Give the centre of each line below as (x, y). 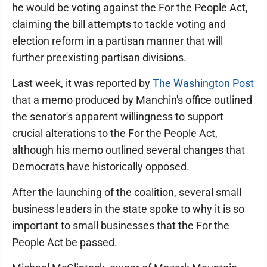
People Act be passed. (65, 242)
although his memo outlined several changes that (128, 150)
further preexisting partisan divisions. (99, 58)
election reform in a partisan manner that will (117, 41)
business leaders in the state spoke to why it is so (128, 209)
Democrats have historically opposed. (101, 167)
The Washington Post (203, 83)
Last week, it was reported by (82, 83)
